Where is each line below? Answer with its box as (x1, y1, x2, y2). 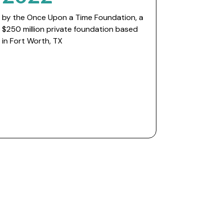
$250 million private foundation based (1, 24, 138, 34)
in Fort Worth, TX (1, 36, 63, 46)
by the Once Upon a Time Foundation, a (1, 12, 143, 22)
